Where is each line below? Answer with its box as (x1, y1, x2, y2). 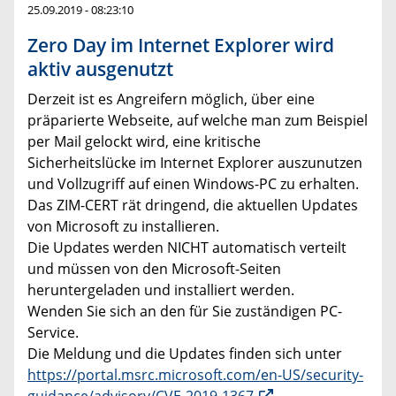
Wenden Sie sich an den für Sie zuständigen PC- (27, 301, 342, 322)
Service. (27, 323, 79, 343)
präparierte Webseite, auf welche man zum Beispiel (27, 110, 368, 131)
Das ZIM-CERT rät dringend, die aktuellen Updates (27, 195, 358, 216)
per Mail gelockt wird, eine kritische (27, 132, 261, 152)
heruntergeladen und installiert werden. (27, 280, 294, 301)
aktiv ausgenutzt (27, 57, 173, 82)
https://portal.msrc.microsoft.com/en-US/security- (27, 365, 363, 385)
